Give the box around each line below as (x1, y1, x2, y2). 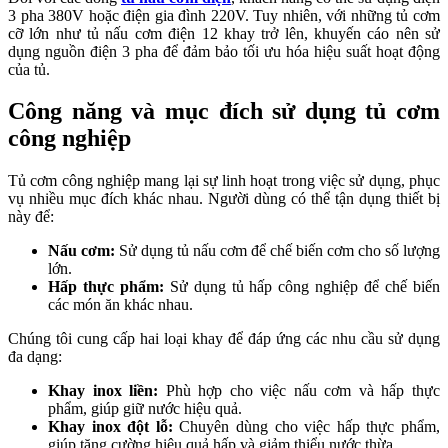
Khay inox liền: (48, 382, 166, 400)
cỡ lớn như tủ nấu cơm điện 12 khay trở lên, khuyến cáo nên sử (8, 24, 440, 42)
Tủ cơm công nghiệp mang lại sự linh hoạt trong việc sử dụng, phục (8, 172, 440, 190)
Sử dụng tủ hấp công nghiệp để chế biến (169, 278, 441, 296)
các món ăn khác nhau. (48, 296, 193, 314)
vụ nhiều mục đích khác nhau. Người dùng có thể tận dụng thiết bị (8, 190, 440, 208)
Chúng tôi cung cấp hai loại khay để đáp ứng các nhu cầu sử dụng (8, 330, 440, 348)
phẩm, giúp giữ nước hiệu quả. (48, 400, 242, 418)
